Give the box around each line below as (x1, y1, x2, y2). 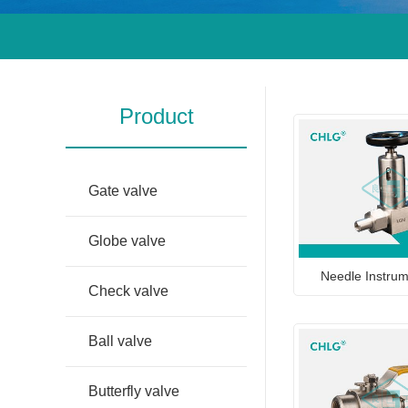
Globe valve (88, 233, 166, 250)
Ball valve (88, 333, 152, 350)
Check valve (88, 283, 168, 300)
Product (118, 104, 194, 129)
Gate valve (88, 183, 158, 199)
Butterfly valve (88, 383, 179, 400)
